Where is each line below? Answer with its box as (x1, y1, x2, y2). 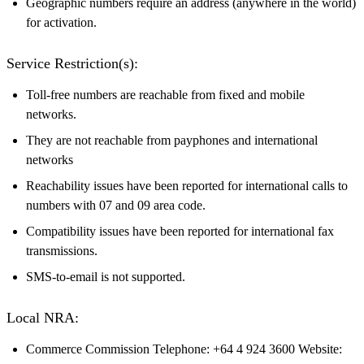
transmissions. (26, 243, 97, 258)
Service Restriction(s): (6, 54, 138, 71)
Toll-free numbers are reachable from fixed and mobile (26, 87, 305, 102)
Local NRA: (6, 309, 79, 326)
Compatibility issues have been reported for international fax (26, 223, 334, 238)
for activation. (26, 15, 97, 29)
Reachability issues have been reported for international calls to (26, 178, 348, 193)
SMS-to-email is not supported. (26, 269, 185, 284)
